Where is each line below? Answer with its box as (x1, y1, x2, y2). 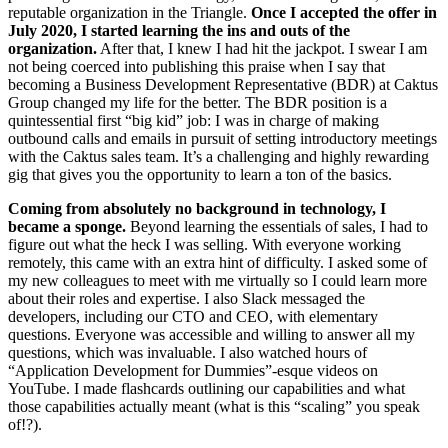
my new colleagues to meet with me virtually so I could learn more (8, 272, 427, 290)
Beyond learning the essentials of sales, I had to (126, 218, 428, 236)
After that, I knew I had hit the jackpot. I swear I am (97, 40, 427, 58)
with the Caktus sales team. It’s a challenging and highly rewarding (8, 148, 429, 166)
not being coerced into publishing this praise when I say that (8, 58, 385, 76)
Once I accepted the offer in (251, 4, 437, 22)
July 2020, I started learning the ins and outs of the (8, 22, 350, 40)
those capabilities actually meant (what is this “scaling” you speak (8, 398, 420, 416)
